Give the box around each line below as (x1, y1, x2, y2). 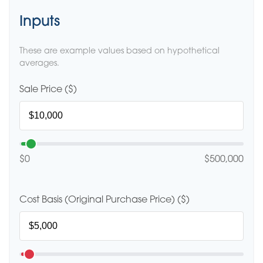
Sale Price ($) (19, 85, 77, 95)
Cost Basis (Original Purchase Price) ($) (19, 195, 190, 205)
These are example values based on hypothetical (19, 48, 220, 56)
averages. (19, 60, 59, 68)
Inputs (19, 15, 60, 29)
